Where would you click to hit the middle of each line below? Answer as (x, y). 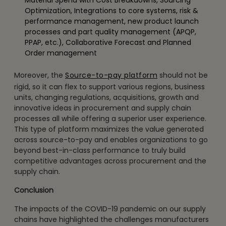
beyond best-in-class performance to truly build (100, 150)
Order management (61, 53)
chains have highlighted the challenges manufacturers (111, 219)
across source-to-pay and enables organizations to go (111, 139)
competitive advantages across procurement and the (110, 161)
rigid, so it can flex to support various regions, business (109, 87)
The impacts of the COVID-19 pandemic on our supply (110, 209)
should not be (183, 75)
